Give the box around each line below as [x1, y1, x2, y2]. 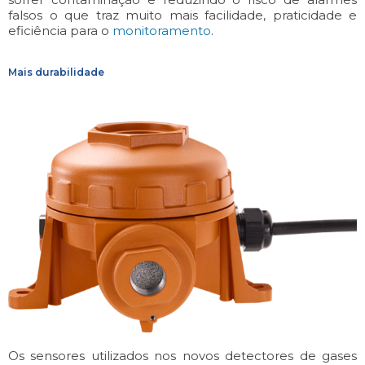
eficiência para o [8, 22, 112, 38]
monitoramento [112, 22, 211, 38]
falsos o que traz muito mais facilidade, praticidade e [8, 7, 357, 23]
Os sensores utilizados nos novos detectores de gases [8, 347, 357, 363]
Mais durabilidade [8, 65, 104, 78]
